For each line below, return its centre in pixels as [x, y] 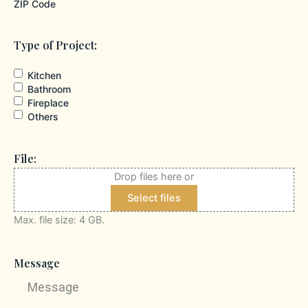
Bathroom [49, 89]
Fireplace [48, 102]
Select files [154, 198]
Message [37, 263]
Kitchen [44, 75]
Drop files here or [154, 176]
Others [43, 116]
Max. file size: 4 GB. [59, 220]
